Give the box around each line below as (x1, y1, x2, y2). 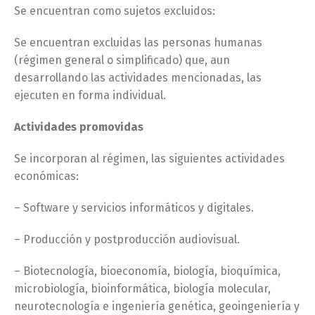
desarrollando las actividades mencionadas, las (14, 71, 262, 84)
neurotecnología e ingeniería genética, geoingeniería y (14, 300, 300, 313)
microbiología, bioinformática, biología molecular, (14, 282, 271, 295)
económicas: (14, 169, 79, 183)
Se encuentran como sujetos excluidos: (14, 4, 215, 18)
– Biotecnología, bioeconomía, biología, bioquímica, (14, 264, 281, 278)
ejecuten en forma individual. (14, 89, 166, 102)
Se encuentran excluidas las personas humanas (14, 36, 262, 49)
